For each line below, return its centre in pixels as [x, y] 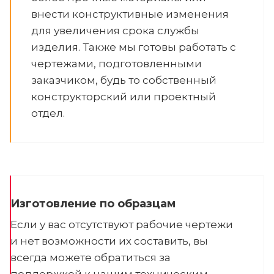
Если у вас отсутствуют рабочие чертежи [122, 224]
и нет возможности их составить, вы [109, 241]
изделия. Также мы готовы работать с [134, 47]
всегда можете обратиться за [91, 257]
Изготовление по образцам [93, 204]
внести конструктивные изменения [130, 14]
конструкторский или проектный [124, 97]
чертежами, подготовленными [117, 64]
